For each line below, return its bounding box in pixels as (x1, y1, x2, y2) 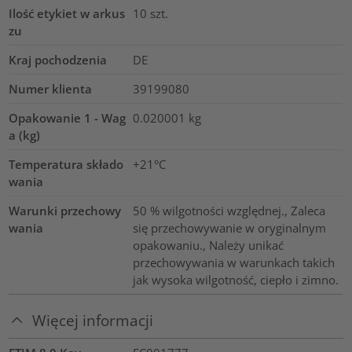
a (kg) (9, 126, 41, 143)
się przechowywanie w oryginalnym (132, 219, 326, 236)
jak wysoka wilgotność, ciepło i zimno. (132, 271, 339, 288)
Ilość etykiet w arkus (9, 5, 126, 21)
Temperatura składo (9, 156, 124, 172)
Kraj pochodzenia (9, 51, 108, 68)
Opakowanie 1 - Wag (9, 109, 126, 126)
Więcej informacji (32, 310, 154, 331)
